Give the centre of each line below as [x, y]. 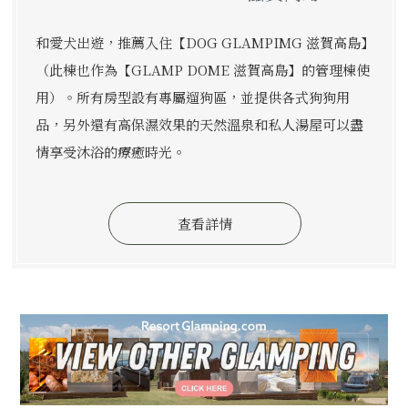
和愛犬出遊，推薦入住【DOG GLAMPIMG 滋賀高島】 [204, 43]
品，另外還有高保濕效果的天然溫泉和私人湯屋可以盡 [199, 125]
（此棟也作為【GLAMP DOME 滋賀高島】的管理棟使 [202, 70]
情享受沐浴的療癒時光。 [110, 152]
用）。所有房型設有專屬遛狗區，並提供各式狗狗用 [192, 97]
